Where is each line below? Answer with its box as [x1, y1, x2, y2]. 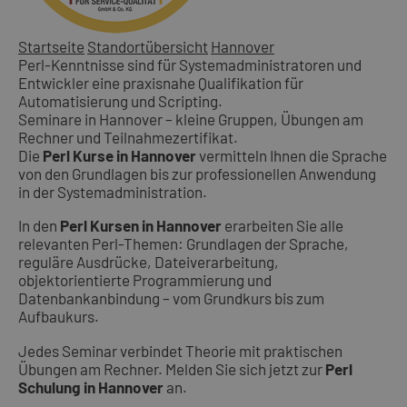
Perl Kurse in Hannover [43, 146, 196, 165]
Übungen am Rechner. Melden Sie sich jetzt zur [18, 359, 325, 378]
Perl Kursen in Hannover [60, 216, 222, 235]
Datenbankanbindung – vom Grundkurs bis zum [18, 289, 324, 308]
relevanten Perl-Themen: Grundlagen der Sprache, [18, 234, 349, 253]
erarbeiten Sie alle [222, 216, 343, 235]
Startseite [18, 37, 84, 56]
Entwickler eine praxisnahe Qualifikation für [18, 74, 303, 93]
